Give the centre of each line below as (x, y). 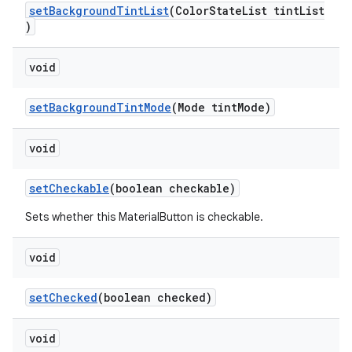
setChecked (63, 297)
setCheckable (69, 188)
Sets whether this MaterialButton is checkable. (144, 217)
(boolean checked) (155, 297)
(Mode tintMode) (221, 107)
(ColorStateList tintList (247, 11)
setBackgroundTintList (99, 11)
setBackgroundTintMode (100, 107)
